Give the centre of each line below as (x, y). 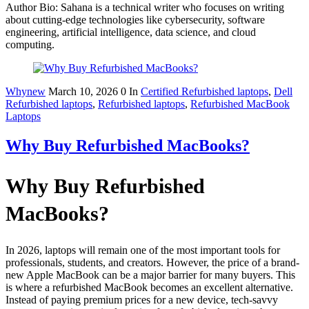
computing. (30, 44)
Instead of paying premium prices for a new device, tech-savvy (142, 300)
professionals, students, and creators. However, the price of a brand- (152, 263)
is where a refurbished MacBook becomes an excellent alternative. (149, 288)
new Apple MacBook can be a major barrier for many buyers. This (150, 275)
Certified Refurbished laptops (205, 91)
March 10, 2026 (84, 91)
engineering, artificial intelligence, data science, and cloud (131, 32)
